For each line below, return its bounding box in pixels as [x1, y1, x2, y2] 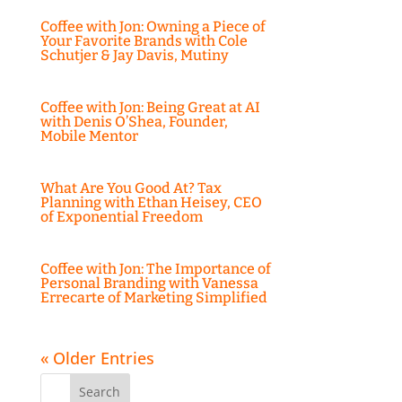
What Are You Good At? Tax [39, 179, 222, 197]
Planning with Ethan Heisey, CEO [39, 194, 262, 212]
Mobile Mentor [39, 127, 138, 145]
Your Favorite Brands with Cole [39, 32, 248, 50]
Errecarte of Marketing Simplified [39, 289, 267, 307]
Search [39, 372, 94, 392]
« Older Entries [39, 347, 154, 370]
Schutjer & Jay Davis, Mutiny [39, 47, 229, 65]
